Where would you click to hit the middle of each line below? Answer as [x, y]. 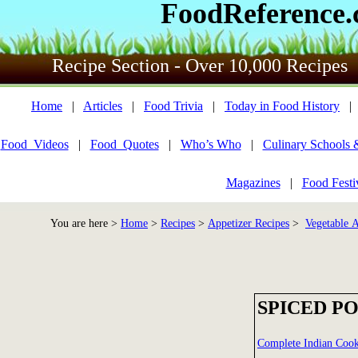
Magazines [253, 183]
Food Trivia [173, 106]
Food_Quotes [124, 144]
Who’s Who [211, 144]
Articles [103, 106]
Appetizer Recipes [249, 223]
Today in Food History [282, 106]
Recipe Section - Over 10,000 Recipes [199, 66]
